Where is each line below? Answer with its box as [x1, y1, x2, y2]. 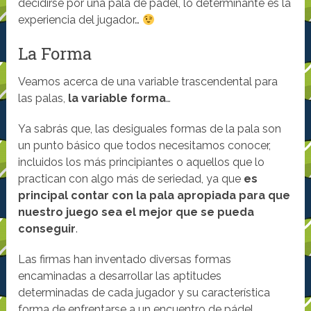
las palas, [18, 92, 69, 106]
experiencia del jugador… [18, 13, 143, 27]
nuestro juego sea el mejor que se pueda [18, 205, 255, 219]
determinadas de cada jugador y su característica [18, 286, 271, 300]
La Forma [18, 42, 92, 65]
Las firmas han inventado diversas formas [18, 253, 232, 267]
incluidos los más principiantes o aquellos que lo [18, 155, 265, 169]
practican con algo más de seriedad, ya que [18, 172, 244, 186]
